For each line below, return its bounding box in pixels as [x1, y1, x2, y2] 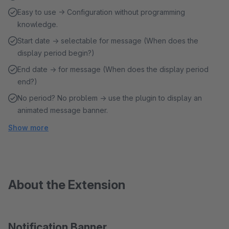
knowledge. [17, 20, 58, 29]
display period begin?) [17, 49, 95, 57]
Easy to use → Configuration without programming [17, 8, 185, 16]
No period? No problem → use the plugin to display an [17, 94, 202, 102]
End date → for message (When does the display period [17, 65, 209, 74]
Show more [8, 123, 49, 132]
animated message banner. [17, 106, 108, 114]
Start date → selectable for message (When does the [17, 36, 198, 45]
